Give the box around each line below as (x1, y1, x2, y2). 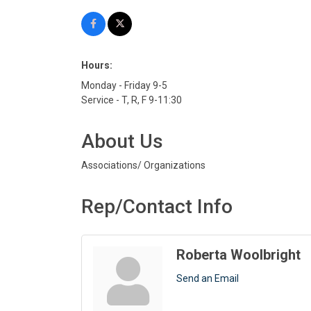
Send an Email (176, 273, 239, 285)
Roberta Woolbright (176, 246, 301, 264)
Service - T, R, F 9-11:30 (81, 94, 182, 106)
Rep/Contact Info (81, 195, 233, 219)
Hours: (81, 60, 112, 72)
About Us (81, 130, 163, 153)
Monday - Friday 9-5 (81, 80, 167, 92)
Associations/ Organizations (81, 160, 205, 171)
